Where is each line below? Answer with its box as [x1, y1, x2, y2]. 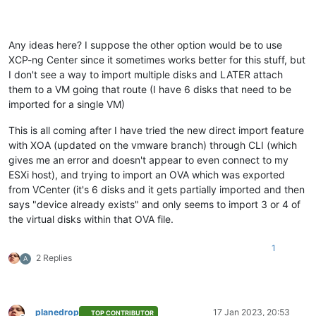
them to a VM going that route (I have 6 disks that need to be [8, 83, 291, 96]
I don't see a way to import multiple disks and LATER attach [8, 68, 283, 81]
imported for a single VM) [8, 98, 125, 111]
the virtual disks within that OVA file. [8, 213, 174, 226]
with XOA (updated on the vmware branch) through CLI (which [8, 139, 297, 152]
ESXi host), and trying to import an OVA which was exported [8, 169, 285, 181]
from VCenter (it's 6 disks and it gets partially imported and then [8, 183, 305, 196]
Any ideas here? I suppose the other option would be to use [8, 39, 282, 51]
